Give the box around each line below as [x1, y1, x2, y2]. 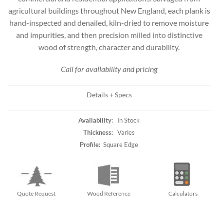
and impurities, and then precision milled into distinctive [16, 30, 202, 39]
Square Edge [100, 140, 138, 148]
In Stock [113, 116, 140, 124]
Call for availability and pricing [61, 64, 157, 74]
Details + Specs [86, 91, 132, 99]
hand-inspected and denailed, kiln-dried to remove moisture [9, 18, 209, 27]
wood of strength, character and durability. [38, 42, 180, 52]
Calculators [168, 190, 198, 198]
